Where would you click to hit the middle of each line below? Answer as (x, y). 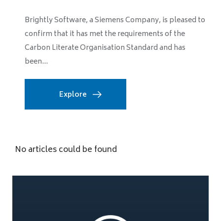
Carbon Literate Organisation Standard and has (105, 48)
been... (36, 62)
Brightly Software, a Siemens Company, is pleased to (115, 20)
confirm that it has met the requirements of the (105, 34)
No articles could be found (66, 150)
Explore (73, 95)
